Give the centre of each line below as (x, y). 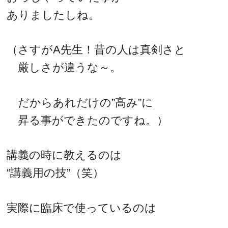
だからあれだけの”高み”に (80, 102)
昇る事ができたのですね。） (88, 120)
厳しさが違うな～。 (64, 68)
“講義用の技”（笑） (55, 173)
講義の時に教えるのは (64, 155)
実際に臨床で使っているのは (82, 208)
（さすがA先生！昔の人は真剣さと (96, 50)
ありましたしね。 (53, 15)
